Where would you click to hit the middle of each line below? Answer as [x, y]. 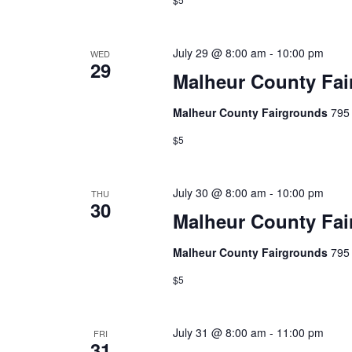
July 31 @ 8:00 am [219, 332]
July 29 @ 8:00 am [219, 53]
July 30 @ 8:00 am [219, 192]
